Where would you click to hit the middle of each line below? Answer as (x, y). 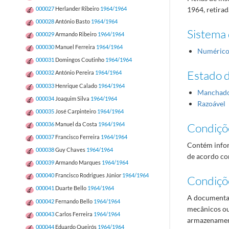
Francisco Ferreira (77, 137)
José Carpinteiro (76, 111)
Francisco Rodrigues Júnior (88, 175)
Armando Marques (78, 163)
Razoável (211, 104)
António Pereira (75, 73)
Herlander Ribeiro (77, 8)
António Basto (73, 21)
